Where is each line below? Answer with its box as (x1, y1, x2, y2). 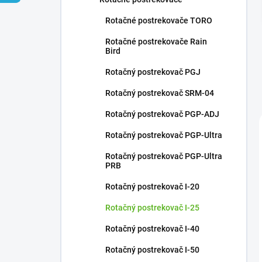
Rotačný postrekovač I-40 (105, 224, 199, 233)
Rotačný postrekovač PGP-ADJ (105, 109, 219, 119)
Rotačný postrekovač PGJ (105, 67, 201, 77)
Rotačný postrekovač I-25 (105, 203, 199, 212)
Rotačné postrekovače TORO (105, 16, 212, 25)
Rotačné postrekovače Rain (105, 37, 207, 46)
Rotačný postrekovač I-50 (105, 245, 199, 254)
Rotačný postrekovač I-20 (105, 182, 199, 191)
